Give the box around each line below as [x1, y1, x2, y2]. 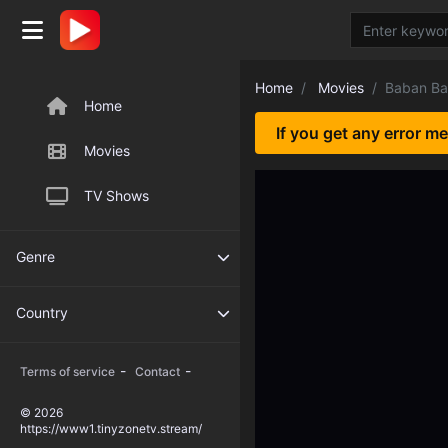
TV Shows [84, 187, 149, 204]
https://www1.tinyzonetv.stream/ [20, 421, 202, 436]
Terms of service [20, 364, 115, 379]
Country [16, 304, 68, 321]
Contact [135, 364, 180, 379]
